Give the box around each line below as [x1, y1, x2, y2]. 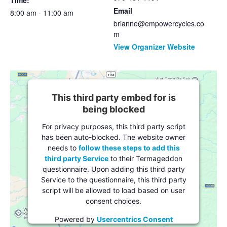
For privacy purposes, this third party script [42, 122, 185, 131]
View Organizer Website [113, 42, 195, 52]
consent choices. [86, 196, 141, 205]
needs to [47, 143, 79, 152]
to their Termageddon [108, 154, 182, 163]
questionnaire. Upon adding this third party [42, 164, 185, 173]
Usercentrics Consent [96, 214, 173, 223]
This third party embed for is [51, 92, 176, 103]
